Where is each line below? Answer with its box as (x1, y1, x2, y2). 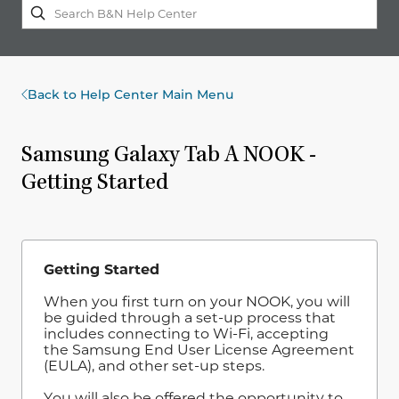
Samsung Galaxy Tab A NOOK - (21, 145, 316, 169)
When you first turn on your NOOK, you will (44, 292, 350, 310)
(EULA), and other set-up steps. (44, 356, 265, 374)
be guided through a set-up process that (44, 308, 336, 326)
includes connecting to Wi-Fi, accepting (44, 324, 329, 342)
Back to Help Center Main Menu (28, 85, 233, 102)
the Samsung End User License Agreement (44, 340, 354, 358)
